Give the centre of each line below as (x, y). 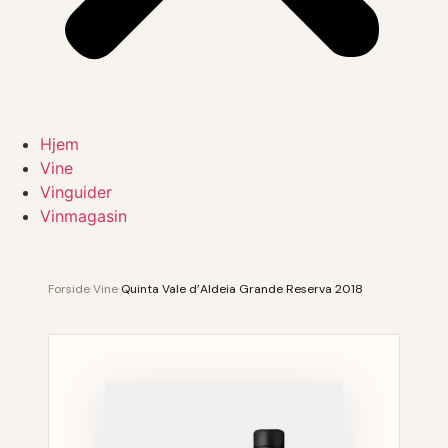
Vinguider (76, 192)
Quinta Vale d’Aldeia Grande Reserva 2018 (242, 289)
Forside (69, 289)
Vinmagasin (83, 216)
